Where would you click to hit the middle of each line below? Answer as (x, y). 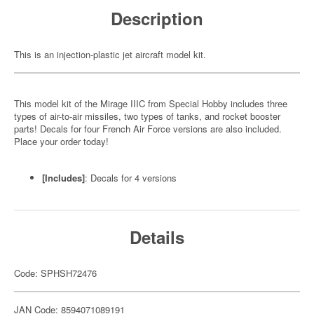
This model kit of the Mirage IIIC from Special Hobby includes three (151, 103)
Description (157, 18)
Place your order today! (61, 141)
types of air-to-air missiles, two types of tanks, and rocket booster (147, 116)
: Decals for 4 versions (131, 178)
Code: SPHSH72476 (55, 273)
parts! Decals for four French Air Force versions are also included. (148, 129)
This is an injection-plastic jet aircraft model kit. (110, 54)
